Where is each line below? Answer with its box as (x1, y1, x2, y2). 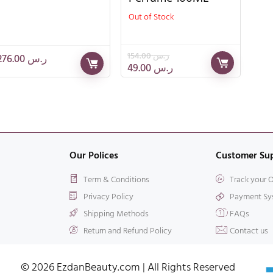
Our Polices (69, 147, 118, 164)
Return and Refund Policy (83, 224, 172, 238)
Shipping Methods (83, 207, 149, 221)
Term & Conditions (83, 172, 149, 187)
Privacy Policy (83, 190, 133, 204)
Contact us (229, 224, 268, 238)
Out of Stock (129, 10, 174, 25)
